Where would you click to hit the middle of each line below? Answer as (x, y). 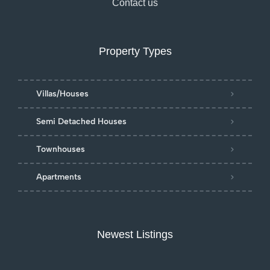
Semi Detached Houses (81, 122)
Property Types (135, 52)
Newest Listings (135, 235)
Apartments (59, 177)
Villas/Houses (62, 94)
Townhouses (61, 149)
